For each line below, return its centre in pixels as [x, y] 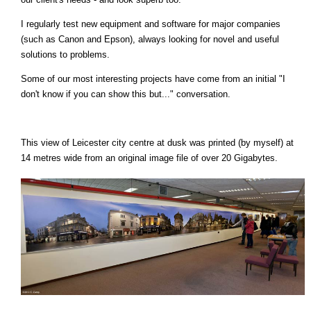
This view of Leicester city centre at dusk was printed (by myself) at [157, 143]
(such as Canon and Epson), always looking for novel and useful [150, 40]
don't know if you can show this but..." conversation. [126, 94]
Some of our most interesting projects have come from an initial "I [153, 79]
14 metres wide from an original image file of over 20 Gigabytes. [149, 158]
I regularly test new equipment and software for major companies [151, 24]
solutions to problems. [65, 55]
